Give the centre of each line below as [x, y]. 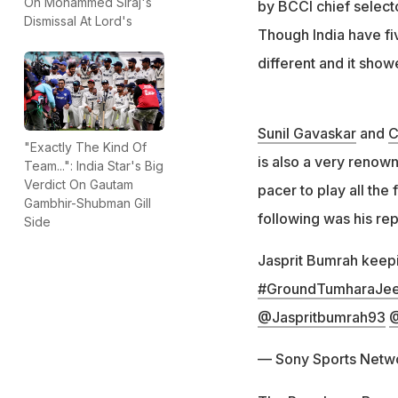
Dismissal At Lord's [78, 21]
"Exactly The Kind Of [85, 147]
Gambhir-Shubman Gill [88, 203]
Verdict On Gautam [79, 184]
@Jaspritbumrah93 [321, 317]
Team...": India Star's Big [94, 165]
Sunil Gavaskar [306, 133]
